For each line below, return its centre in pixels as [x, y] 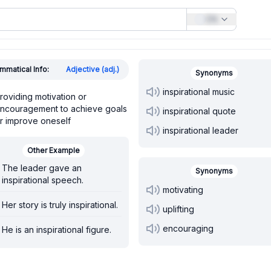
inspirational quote [199, 111]
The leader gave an [42, 168]
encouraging [188, 228]
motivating [183, 190]
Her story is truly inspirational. [60, 205]
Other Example [53, 150]
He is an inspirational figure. [57, 230]
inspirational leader [201, 130]
